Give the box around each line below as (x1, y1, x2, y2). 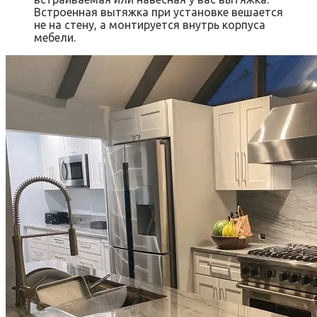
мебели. (34, 31, 76, 45)
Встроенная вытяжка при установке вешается (34, 6, 283, 19)
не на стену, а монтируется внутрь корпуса (34, 18, 265, 32)
